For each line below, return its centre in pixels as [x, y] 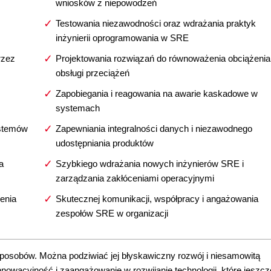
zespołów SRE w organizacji [112, 213]
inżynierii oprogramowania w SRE [122, 38]
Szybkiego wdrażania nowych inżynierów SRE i [149, 164]
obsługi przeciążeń [92, 73]
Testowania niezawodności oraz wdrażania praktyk [155, 23]
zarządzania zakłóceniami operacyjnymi [135, 178]
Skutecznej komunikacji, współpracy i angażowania [157, 199]
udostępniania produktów [104, 143]
